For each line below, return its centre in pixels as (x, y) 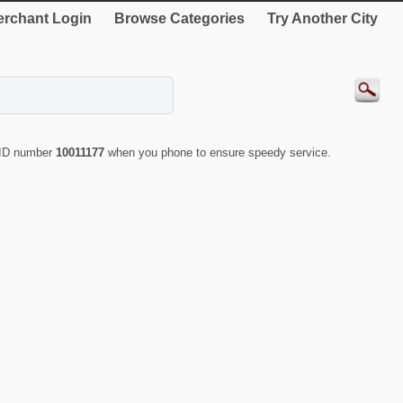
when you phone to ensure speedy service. (219, 153)
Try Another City (322, 18)
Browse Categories (179, 18)
